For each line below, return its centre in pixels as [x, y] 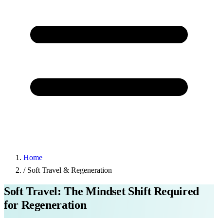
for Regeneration [45, 205]
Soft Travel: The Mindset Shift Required [101, 191]
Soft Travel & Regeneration [70, 170]
